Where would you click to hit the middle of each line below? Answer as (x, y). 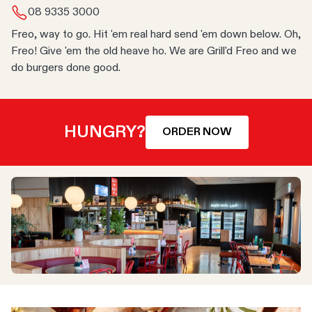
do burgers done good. (66, 68)
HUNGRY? (104, 132)
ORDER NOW (197, 132)
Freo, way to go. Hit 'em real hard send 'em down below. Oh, (156, 35)
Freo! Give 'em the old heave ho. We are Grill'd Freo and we (154, 52)
